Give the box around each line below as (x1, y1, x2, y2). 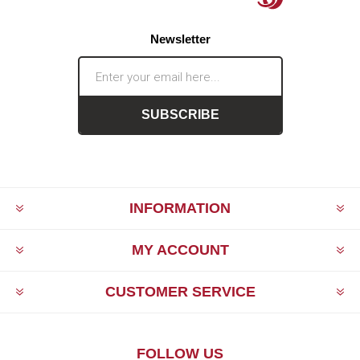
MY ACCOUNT (131, 242, 229, 259)
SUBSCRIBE (141, 107, 219, 121)
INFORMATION (129, 200, 231, 217)
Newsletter (149, 32, 211, 47)
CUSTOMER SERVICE (104, 284, 256, 301)
